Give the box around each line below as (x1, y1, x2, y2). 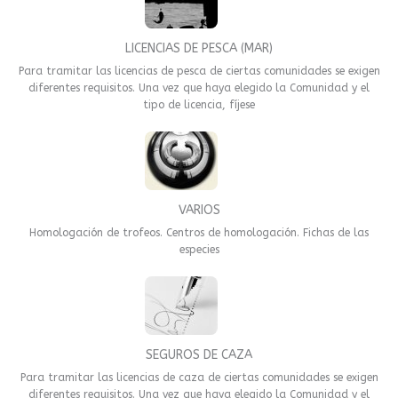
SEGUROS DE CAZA (146, 346, 252, 362)
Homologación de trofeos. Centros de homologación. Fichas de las (29, 226, 369, 239)
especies (179, 243, 219, 256)
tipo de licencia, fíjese (143, 98, 255, 111)
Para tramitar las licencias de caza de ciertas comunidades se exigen (20, 370, 378, 384)
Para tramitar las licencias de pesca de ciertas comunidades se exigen (18, 64, 380, 77)
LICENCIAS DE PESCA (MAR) (125, 40, 273, 56)
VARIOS (178, 202, 220, 218)
